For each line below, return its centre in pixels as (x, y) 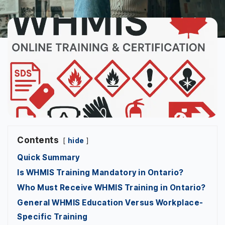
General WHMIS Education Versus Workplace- (110, 202)
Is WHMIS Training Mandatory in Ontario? (100, 172)
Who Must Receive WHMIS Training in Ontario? (111, 187)
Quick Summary (48, 157)
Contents (38, 140)
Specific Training (52, 216)
